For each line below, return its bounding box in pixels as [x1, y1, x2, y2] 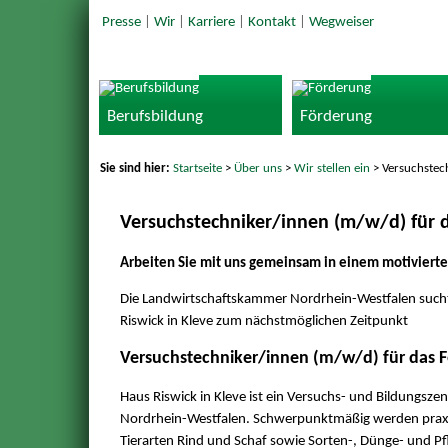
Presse [101, 15, 141, 31]
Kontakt [247, 15, 296, 31]
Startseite [173, 161, 223, 175]
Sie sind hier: [100, 161, 174, 175]
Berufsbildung [107, 108, 204, 126]
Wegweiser [308, 15, 374, 31]
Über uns [234, 161, 283, 175]
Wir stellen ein [294, 161, 371, 175]
